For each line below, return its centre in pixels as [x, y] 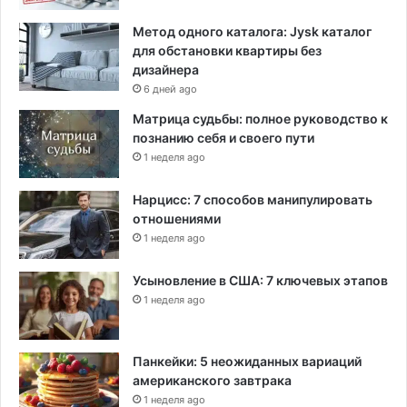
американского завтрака [212, 380]
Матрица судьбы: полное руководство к [260, 118]
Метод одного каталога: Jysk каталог [252, 31]
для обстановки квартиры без [227, 50]
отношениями [177, 218]
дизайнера [166, 69]
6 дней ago [170, 89]
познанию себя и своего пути [223, 137]
